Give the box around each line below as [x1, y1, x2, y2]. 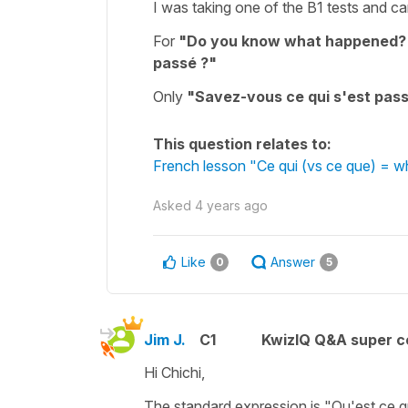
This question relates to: [153, 134, 331, 153]
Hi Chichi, [144, 362, 205, 382]
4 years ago [195, 197, 268, 213]
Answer [270, 253, 315, 270]
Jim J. [144, 330, 186, 349]
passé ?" [153, 53, 217, 72]
